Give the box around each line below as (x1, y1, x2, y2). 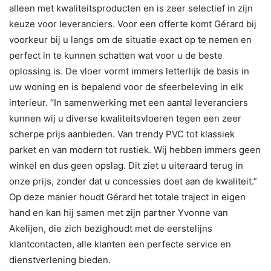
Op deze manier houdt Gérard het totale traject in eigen (9, 191, 246, 203)
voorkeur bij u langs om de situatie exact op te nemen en (9, 33, 252, 45)
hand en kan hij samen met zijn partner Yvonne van (9, 206, 228, 218)
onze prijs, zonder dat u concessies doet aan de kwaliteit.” (9, 175, 257, 187)
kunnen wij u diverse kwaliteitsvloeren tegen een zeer (9, 112, 241, 124)
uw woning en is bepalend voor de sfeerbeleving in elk (9, 80, 243, 93)
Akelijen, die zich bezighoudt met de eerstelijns (9, 222, 212, 234)
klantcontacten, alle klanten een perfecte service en (9, 238, 231, 250)
